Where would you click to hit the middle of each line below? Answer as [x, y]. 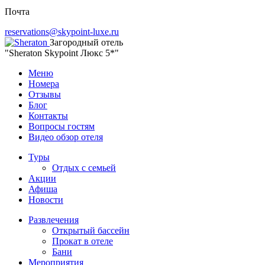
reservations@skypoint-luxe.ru [62, 32]
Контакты [48, 116]
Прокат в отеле [83, 241]
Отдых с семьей [84, 168]
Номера [44, 84]
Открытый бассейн [91, 231]
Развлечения [54, 220]
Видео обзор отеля [66, 137]
